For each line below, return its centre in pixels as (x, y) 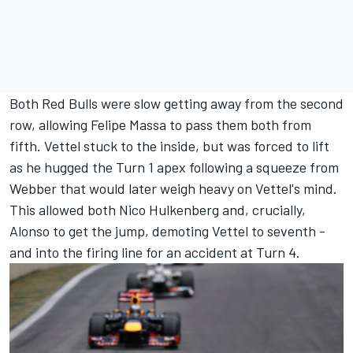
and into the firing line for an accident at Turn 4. (155, 252)
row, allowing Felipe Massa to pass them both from (160, 124)
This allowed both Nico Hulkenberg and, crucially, (158, 209)
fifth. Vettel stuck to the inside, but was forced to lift (169, 145)
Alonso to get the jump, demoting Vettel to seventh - (167, 230)
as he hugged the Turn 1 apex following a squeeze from (174, 167)
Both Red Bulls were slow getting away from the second (176, 103)
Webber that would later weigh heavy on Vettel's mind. (173, 188)
